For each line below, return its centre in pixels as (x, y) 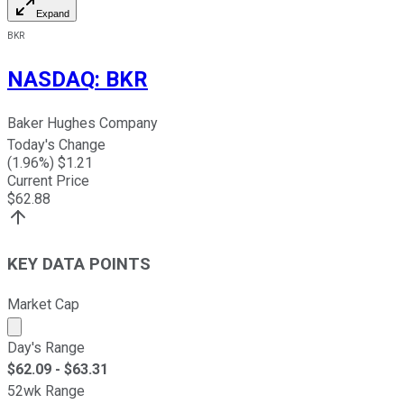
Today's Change (56, 145)
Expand (53, 13)
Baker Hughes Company (83, 124)
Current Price (48, 181)
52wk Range (46, 390)
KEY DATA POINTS (79, 265)
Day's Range (46, 347)
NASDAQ (51, 79)
